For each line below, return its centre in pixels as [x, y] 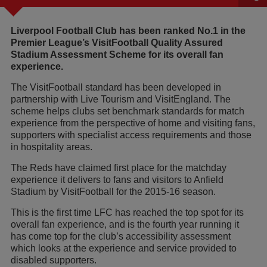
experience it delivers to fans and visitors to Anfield [117, 179]
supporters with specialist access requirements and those [131, 135]
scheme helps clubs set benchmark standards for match [128, 111]
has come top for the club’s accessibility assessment [121, 236]
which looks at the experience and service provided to [124, 248]
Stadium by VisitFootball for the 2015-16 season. [113, 191]
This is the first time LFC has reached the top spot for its [127, 212]
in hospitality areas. [53, 147]
